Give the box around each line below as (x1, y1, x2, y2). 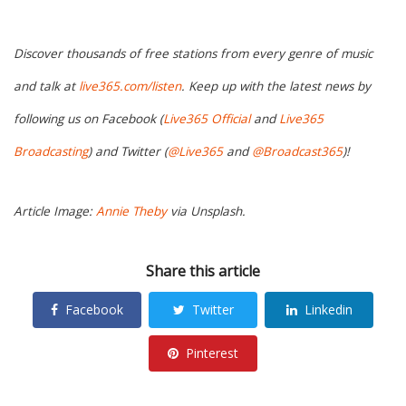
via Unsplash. (167, 203, 246, 220)
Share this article (146, 261, 260, 281)
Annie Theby (96, 203, 167, 220)
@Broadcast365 (252, 143, 343, 160)
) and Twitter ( (88, 143, 168, 160)
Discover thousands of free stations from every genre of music (14, 45, 372, 63)
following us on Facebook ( (14, 111, 163, 128)
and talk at (14, 78, 79, 95)
